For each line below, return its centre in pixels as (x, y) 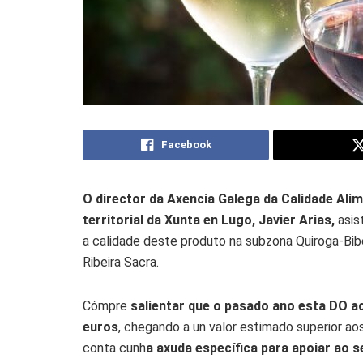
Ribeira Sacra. (121, 262)
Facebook (186, 144)
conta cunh (114, 348)
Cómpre (105, 305)
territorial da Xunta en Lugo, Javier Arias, (209, 220)
